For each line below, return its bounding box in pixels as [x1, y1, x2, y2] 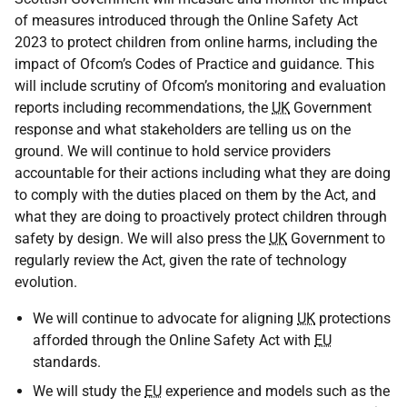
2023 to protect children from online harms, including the [15, 34, 377, 51]
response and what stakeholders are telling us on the [15, 121, 351, 138]
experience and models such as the [162, 382, 390, 400]
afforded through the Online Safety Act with [33, 332, 314, 349]
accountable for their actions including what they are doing [15, 164, 391, 182]
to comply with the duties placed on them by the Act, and [15, 186, 376, 203]
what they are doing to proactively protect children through [15, 208, 387, 225]
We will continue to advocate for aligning [33, 310, 297, 327]
